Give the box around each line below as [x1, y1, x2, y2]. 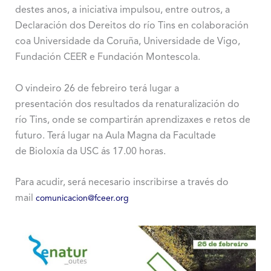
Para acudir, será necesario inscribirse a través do [15, 178, 229, 188]
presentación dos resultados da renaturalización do [15, 99, 240, 109]
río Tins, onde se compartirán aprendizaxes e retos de [15, 115, 250, 125]
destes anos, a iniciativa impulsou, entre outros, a [15, 5, 230, 15]
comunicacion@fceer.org [35, 194, 129, 203]
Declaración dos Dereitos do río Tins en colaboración [15, 21, 249, 31]
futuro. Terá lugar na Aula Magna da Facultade [15, 131, 216, 141]
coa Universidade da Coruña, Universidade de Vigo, [15, 37, 240, 47]
